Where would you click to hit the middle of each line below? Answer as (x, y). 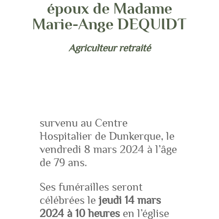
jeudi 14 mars (128, 200)
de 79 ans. (63, 163)
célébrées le (67, 200)
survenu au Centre (83, 123)
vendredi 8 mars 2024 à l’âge (108, 150)
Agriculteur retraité (109, 48)
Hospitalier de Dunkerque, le (107, 136)
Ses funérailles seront (91, 187)
